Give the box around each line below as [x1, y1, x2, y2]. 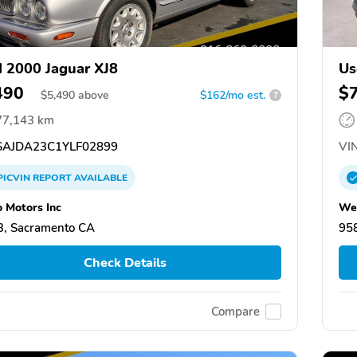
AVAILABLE [72, 171, 127, 184]
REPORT [33, 171, 72, 184]
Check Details [83, 253, 167, 272]
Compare [211, 303, 260, 320]
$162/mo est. [200, 87, 265, 103]
